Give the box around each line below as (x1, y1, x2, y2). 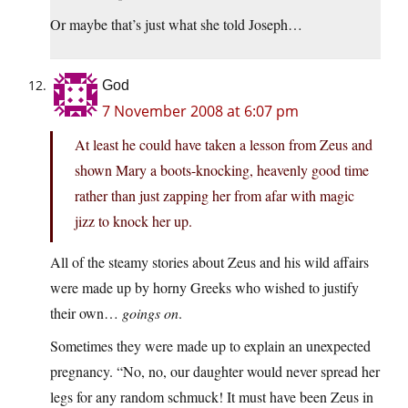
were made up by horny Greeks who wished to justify (50, 278, 359, 298)
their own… (50, 303, 122, 323)
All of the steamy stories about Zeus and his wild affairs (50, 252, 369, 272)
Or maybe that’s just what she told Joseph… (50, 15, 302, 35)
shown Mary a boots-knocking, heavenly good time (75, 160, 369, 180)
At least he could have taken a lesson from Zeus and (75, 135, 372, 155)
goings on (122, 303, 178, 323)
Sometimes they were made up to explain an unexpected (50, 336, 371, 356)
